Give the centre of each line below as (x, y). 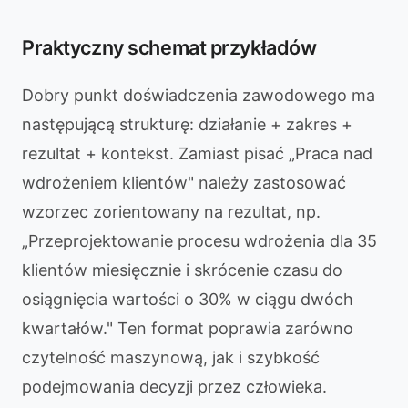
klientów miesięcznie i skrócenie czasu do (182, 270)
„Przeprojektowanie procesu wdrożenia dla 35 (199, 241)
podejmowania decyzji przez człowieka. (174, 387)
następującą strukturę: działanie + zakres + (187, 124)
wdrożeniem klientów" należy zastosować (184, 183)
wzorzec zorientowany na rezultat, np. (171, 212)
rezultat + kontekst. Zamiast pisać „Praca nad (197, 153)
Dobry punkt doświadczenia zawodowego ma (199, 95)
